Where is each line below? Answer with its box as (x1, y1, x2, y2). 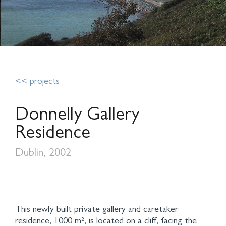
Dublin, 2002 (15, 148, 71, 159)
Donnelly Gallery (15, 107, 140, 125)
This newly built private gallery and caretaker (15, 206, 178, 215)
